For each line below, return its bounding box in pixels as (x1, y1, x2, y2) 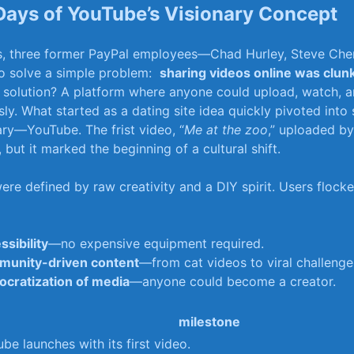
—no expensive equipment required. (48, 235, 264, 252)
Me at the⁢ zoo (184, 122, 268, 138)
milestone (179, 314, 240, 330)
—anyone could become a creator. (130, 273, 336, 290)
